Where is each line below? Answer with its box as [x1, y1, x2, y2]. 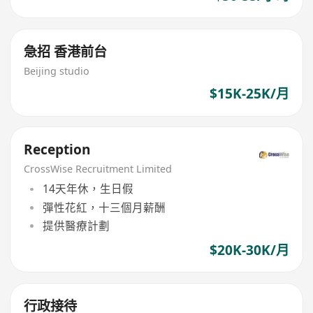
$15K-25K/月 [209, 85, 289, 103]
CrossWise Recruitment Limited [24, 161, 173, 175]
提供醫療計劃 [42, 217, 110, 233]
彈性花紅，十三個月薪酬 [42, 199, 166, 215]
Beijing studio [24, 64, 90, 78]
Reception [24, 140, 92, 159]
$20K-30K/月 [209, 240, 289, 259]
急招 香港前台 [54, 42, 108, 61]
